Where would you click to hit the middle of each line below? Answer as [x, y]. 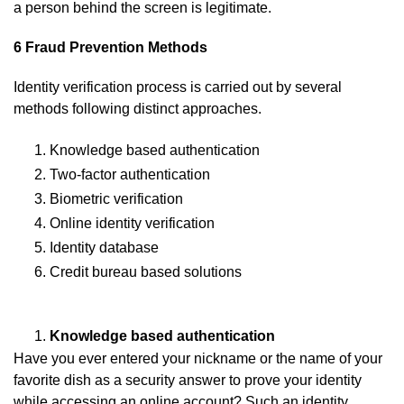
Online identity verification [132, 224]
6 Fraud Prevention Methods [110, 48]
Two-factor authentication [130, 175]
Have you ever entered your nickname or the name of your [198, 359]
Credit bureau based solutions [146, 272]
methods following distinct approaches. [138, 109]
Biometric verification [116, 199]
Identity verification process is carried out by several [178, 87]
